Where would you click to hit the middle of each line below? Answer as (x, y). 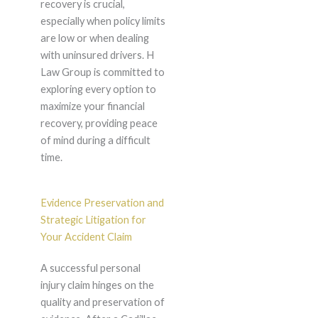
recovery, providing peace (99, 124)
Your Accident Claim (86, 237)
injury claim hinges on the (97, 285)
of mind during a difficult (95, 141)
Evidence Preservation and (102, 203)
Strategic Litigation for (93, 220)
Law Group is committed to (102, 72)
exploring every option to (98, 89)
